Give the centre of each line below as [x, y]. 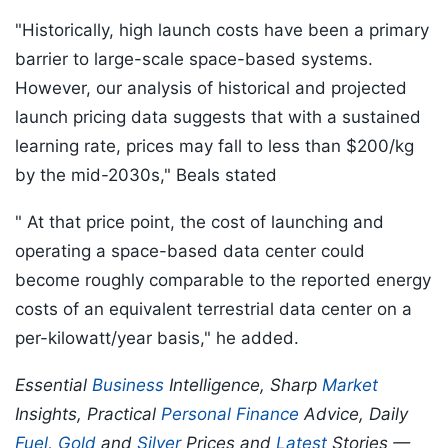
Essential [53, 385]
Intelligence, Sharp [243, 385]
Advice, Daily [353, 414]
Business [128, 385]
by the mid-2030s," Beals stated [146, 175]
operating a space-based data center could [190, 251]
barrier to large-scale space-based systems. [194, 59]
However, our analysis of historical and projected [211, 88]
